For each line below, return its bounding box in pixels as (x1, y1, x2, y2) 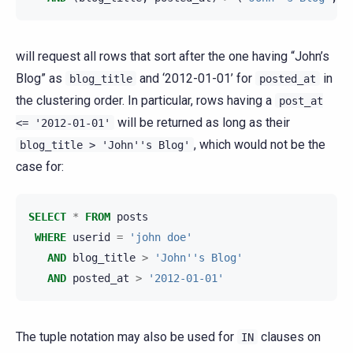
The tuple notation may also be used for (16, 329, 237, 345)
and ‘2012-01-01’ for (136, 71, 255, 87)
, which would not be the (194, 137, 325, 153)
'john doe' (129, 231, 192, 244)
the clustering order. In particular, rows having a (16, 93, 275, 109)
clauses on (258, 329, 321, 345)
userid (72, 231, 110, 244)
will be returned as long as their (114, 115, 290, 131)
